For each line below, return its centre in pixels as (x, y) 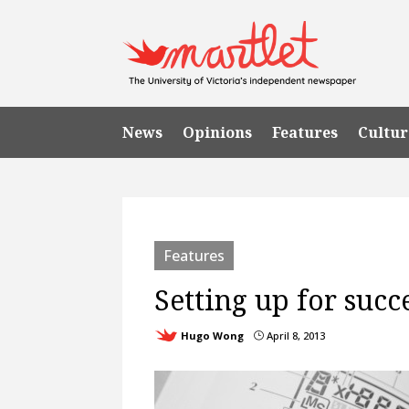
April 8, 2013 (295, 335)
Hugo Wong (213, 335)
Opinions (218, 132)
